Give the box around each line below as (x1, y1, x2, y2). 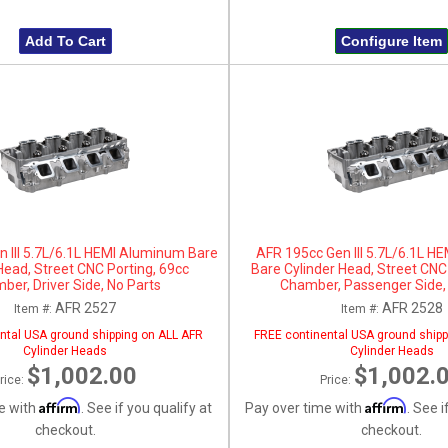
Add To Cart (24, 33, 106, 49)
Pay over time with (245, 399, 366, 416)
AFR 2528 (381, 299, 443, 316)
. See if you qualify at (80, 399, 212, 416)
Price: (319, 372, 354, 387)
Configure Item (341, 33, 443, 49)
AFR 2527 (55, 299, 117, 316)
